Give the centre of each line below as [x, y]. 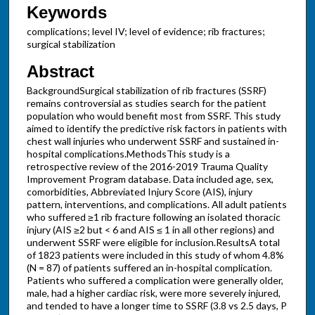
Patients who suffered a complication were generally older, [155, 281]
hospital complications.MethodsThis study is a [128, 154]
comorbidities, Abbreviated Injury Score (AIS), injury [139, 192]
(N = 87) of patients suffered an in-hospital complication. [149, 268]
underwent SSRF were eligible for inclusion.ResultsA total [153, 243]
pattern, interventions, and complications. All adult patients [156, 205]
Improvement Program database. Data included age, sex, [150, 179]
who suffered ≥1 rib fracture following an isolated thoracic [153, 217]
